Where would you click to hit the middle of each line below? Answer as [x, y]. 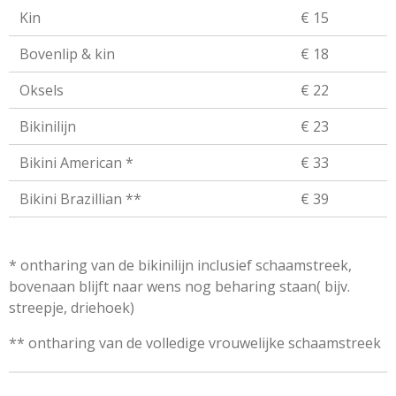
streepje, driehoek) [72, 307]
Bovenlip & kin [67, 53]
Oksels [42, 90]
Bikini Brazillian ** [80, 198]
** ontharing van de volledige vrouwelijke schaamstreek [195, 343]
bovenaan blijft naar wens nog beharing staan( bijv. [179, 286]
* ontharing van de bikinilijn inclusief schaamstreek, [180, 265]
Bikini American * [76, 162]
